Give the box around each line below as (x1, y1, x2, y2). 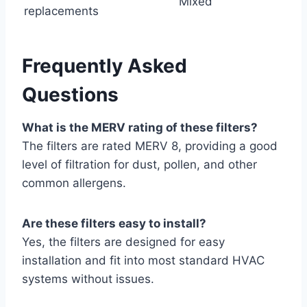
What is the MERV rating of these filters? (22, 121, 258, 135)
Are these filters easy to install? (22, 217, 206, 231)
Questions (22, 83, 119, 107)
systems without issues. (22, 272, 154, 286)
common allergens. (22, 176, 126, 191)
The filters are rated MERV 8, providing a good (22, 139, 278, 153)
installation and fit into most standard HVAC (22, 254, 265, 268)
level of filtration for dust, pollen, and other (22, 158, 257, 172)
